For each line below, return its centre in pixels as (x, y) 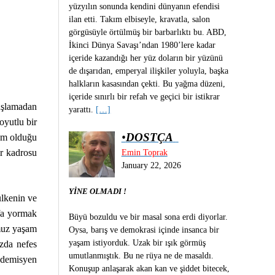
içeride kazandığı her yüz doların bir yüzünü (146, 58)
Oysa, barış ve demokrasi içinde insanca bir (144, 230)
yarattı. (83, 109)
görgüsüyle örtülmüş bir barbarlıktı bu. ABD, (148, 32)
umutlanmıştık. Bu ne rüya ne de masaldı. (141, 255)
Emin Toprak (144, 152)
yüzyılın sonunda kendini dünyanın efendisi (145, 6)
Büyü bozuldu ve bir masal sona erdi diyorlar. (149, 217)
